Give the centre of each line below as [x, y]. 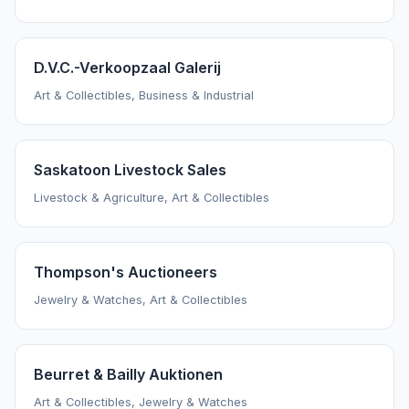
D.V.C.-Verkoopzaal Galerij [127, 67]
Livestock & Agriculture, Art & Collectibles [152, 197]
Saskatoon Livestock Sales [130, 169]
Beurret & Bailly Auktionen [128, 374]
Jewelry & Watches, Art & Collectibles [141, 299]
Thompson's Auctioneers [126, 272]
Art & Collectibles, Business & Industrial [144, 95]
